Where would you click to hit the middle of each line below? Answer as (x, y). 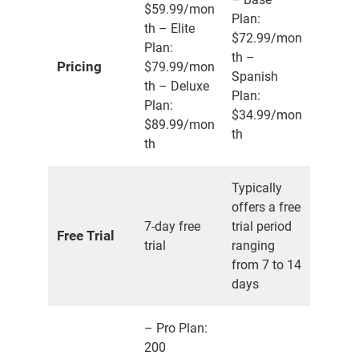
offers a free (266, 208)
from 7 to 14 (266, 265)
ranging (253, 246)
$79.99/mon (179, 67)
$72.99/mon (267, 38)
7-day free (172, 227)
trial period (262, 227)
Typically (257, 188)
